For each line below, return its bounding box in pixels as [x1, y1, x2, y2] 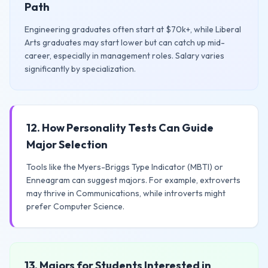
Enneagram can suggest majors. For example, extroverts [26, 175, 240, 185]
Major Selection [26, 138, 108, 151]
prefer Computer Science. [26, 201, 124, 212]
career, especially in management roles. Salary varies [25, 50, 224, 61]
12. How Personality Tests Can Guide [26, 121, 214, 135]
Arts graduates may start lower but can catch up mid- [25, 37, 225, 48]
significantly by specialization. [25, 63, 136, 74]
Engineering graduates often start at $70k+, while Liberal [25, 24, 241, 35]
